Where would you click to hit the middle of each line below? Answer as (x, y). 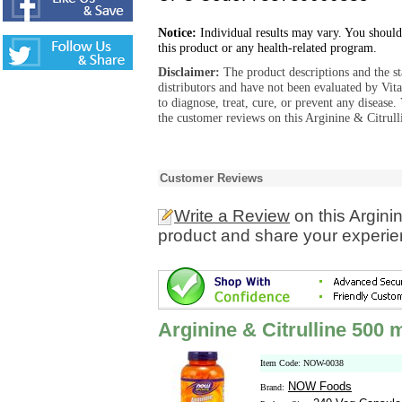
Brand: (272, 387)
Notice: (177, 32)
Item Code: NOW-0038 (302, 363)
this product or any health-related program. (267, 48)
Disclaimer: (191, 72)
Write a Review (232, 216)
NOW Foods (320, 386)
